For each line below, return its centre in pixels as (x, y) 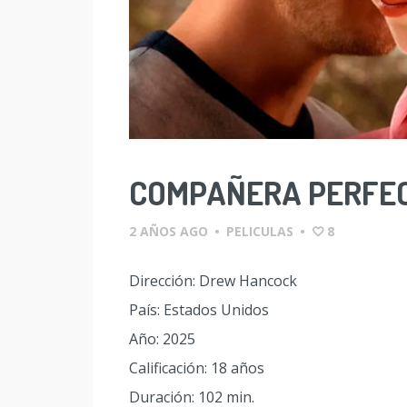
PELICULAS (260, 231)
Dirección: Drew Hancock (213, 280)
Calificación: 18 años (197, 367)
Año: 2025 (162, 338)
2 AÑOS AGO (169, 231)
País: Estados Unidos (199, 309)
